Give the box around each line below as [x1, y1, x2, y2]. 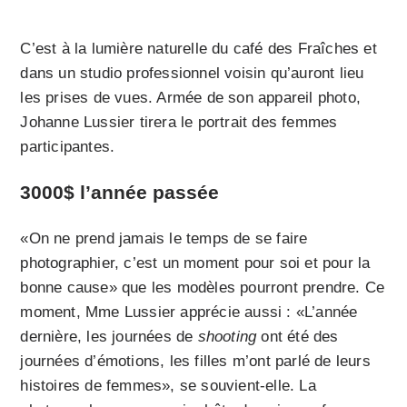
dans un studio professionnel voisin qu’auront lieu [20, 65, 364, 83]
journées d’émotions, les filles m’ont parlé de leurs [20, 352, 371, 371]
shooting [197, 328, 257, 346]
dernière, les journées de [20, 328, 198, 346]
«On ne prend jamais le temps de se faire [20, 230, 308, 248]
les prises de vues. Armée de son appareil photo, [20, 89, 362, 107]
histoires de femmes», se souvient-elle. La [20, 377, 316, 395]
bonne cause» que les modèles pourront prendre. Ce [20, 279, 385, 297]
